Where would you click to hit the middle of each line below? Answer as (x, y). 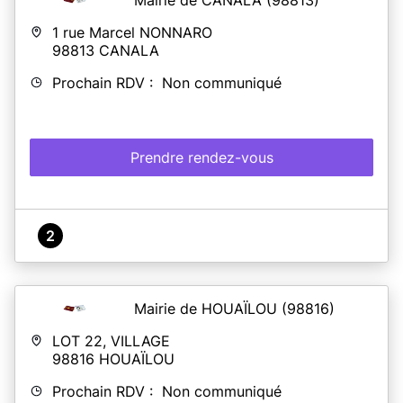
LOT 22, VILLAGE (111, 340)
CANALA (129, 50)
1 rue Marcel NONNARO (132, 32)
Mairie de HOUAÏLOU (208, 308)
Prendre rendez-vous (201, 157)
